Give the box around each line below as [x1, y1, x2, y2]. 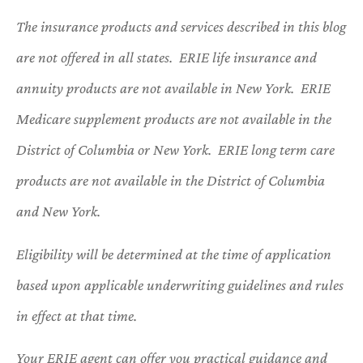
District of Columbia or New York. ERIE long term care [16, 141, 335, 159]
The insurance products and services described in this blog [16, 18, 346, 36]
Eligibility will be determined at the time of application [16, 245, 331, 263]
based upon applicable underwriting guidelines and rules [16, 275, 344, 293]
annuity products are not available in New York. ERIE [16, 79, 331, 97]
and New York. [16, 203, 104, 220]
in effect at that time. [16, 306, 137, 324]
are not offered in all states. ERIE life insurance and [16, 49, 317, 66]
